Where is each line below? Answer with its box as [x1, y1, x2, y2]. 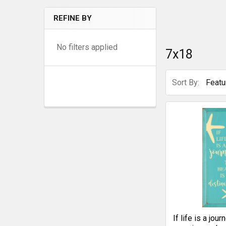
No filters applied [56, 42, 118, 52]
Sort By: [172, 77, 200, 87]
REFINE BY [53, 14, 92, 23]
